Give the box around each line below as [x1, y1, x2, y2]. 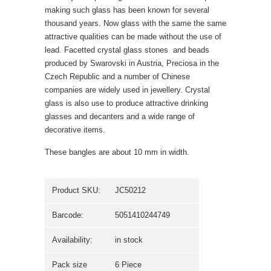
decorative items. [45, 125, 105, 135]
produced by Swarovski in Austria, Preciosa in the [45, 59, 219, 68]
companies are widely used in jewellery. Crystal [45, 85, 210, 95]
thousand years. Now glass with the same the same [45, 19, 226, 28]
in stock [115, 235, 143, 245]
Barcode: [52, 211, 83, 220]
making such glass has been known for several [45, 5, 209, 15]
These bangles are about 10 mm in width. [45, 148, 189, 157]
